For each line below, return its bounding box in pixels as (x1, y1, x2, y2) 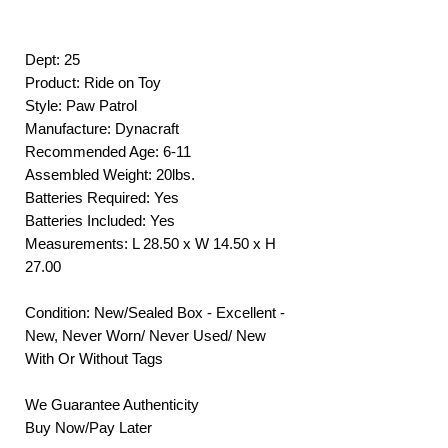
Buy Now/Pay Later (25, 418, 152, 436)
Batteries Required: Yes (25, 188, 179, 206)
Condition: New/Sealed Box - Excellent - (25, 303, 285, 321)
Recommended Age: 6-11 (25, 142, 191, 160)
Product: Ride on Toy (25, 73, 161, 91)
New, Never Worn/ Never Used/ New (25, 326, 266, 344)
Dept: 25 (25, 50, 80, 68)
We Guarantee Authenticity (25, 395, 199, 413)
